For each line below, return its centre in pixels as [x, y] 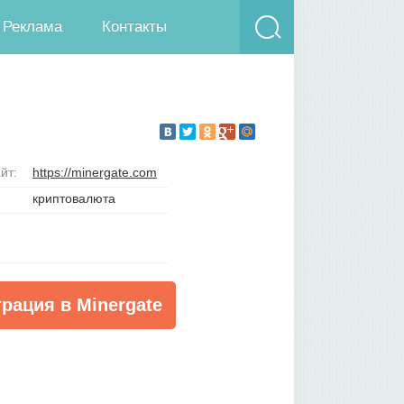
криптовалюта [74, 198]
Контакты [134, 27]
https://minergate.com [95, 172]
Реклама [32, 27]
